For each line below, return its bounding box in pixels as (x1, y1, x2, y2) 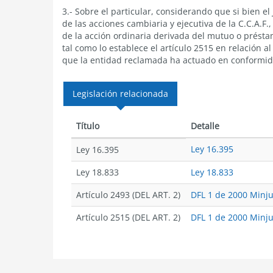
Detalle (191, 120, 219, 132)
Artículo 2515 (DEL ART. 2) (76, 211, 180, 223)
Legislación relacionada (73, 88, 168, 99)
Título (76, 120, 99, 132)
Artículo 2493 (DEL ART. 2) (76, 189, 180, 200)
